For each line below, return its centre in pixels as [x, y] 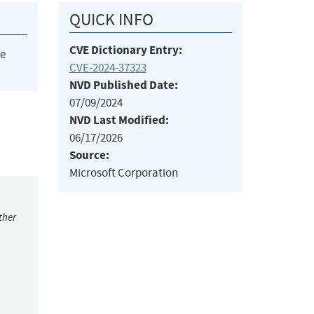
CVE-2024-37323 [108, 68]
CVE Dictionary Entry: [125, 50]
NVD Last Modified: [119, 121]
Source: [89, 156]
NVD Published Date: [123, 86]
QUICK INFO [111, 20]
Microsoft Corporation [123, 173]
